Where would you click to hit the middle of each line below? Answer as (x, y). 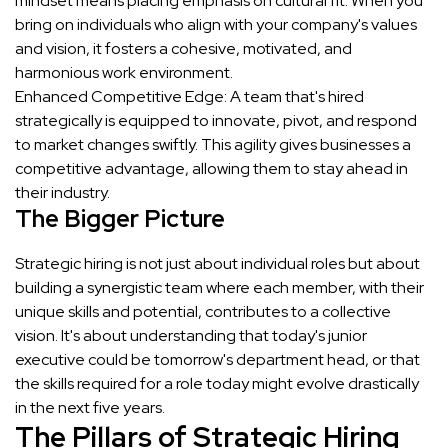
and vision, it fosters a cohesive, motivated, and (183, 48)
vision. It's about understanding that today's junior (191, 335)
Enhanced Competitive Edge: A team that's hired (189, 96)
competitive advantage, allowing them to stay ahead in (211, 168)
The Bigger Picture (120, 218)
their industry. (62, 192)
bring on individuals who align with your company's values (216, 24)
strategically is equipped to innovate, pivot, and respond (216, 120)
